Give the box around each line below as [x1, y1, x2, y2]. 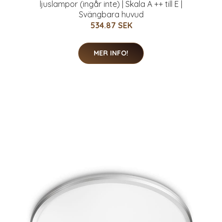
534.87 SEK [90, 20, 132, 30]
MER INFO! [94, 49, 128, 57]
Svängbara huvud [78, 9, 144, 19]
